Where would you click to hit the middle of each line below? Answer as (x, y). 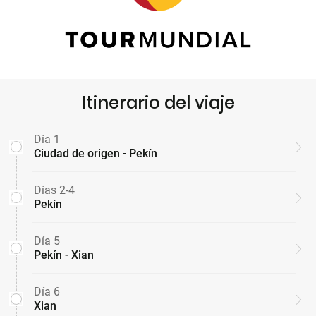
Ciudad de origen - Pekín (96, 154)
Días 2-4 (54, 190)
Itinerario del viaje (158, 103)
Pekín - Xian (64, 255)
